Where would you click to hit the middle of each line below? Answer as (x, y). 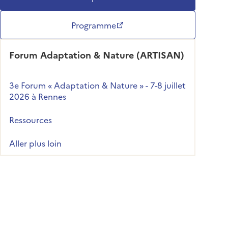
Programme (94, 25)
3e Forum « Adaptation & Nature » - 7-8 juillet (97, 85)
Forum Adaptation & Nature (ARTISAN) (97, 54)
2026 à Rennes (38, 96)
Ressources (31, 119)
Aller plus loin (35, 143)
